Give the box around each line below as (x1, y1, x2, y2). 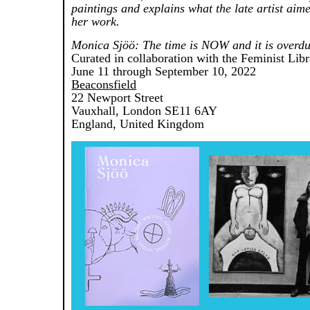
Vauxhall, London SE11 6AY (71, 104, 218, 118)
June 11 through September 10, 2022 (71, 64, 257, 78)
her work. (71, 15, 120, 28)
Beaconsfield (71, 77, 137, 91)
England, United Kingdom (71, 117, 205, 131)
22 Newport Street (71, 91, 164, 104)
